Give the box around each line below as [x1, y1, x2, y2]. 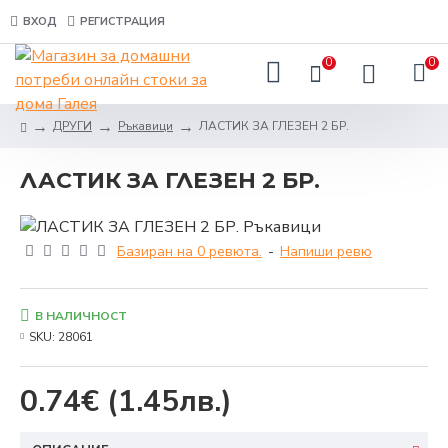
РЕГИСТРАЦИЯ [80, 13, 165, 29]
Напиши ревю [280, 242, 372, 262]
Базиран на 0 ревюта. [117, 242, 262, 262]
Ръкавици [118, 118, 173, 134]
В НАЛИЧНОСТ [35, 308, 127, 325]
